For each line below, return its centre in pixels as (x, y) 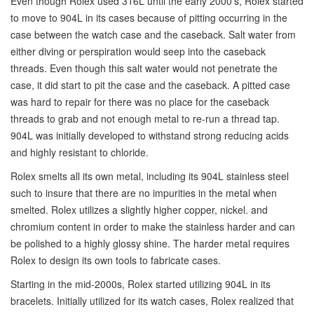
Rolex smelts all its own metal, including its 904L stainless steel (150, 176)
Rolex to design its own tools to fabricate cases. (116, 260)
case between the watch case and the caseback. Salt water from (153, 34)
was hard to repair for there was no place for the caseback (140, 102)
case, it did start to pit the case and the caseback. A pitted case (150, 85)
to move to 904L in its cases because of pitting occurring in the (149, 18)
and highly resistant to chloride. (80, 152)
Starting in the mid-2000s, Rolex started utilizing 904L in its (141, 284)
